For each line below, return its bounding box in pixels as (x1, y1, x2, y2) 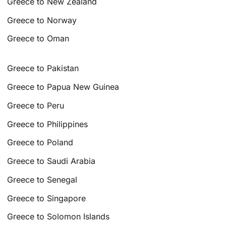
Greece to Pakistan (7, 63, 79, 74)
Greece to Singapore (7, 193, 86, 203)
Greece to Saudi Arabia (7, 156, 96, 166)
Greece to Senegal (7, 174, 78, 185)
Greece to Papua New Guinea (7, 81, 120, 92)
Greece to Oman (7, 33, 70, 44)
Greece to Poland (7, 137, 74, 148)
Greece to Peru (7, 100, 65, 110)
